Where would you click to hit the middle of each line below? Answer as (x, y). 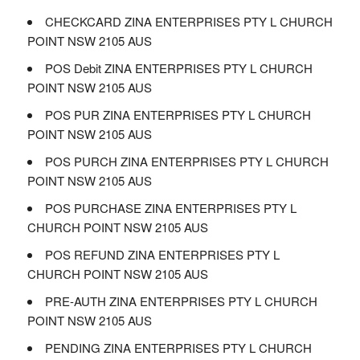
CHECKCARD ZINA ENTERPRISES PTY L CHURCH (188, 21)
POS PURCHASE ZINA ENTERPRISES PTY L (170, 208)
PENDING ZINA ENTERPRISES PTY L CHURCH (178, 348)
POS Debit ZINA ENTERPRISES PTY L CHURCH (178, 68)
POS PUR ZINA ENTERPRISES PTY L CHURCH (178, 115)
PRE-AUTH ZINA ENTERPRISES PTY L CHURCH (181, 301)
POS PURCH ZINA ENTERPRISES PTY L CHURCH (186, 161)
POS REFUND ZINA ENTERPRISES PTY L (162, 254)
